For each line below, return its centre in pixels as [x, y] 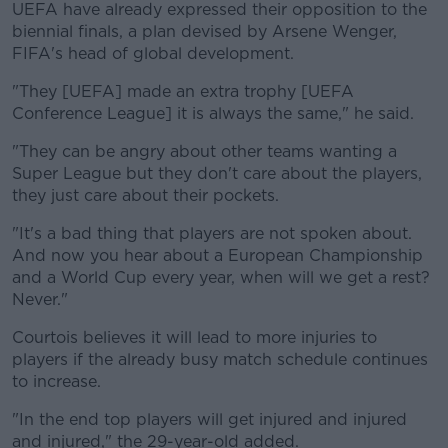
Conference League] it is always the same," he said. [213, 113]
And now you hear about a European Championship [217, 255]
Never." [40, 299]
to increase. [56, 381]
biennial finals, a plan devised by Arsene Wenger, [204, 31]
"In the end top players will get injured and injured [209, 419]
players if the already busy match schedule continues [220, 359]
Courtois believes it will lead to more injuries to [194, 337]
